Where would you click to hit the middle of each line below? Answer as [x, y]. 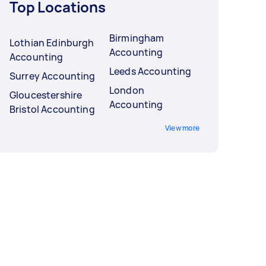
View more [182, 128]
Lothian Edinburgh [52, 42]
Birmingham [137, 38]
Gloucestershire [46, 95]
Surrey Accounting [53, 76]
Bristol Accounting [52, 109]
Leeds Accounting [151, 71]
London [127, 90]
